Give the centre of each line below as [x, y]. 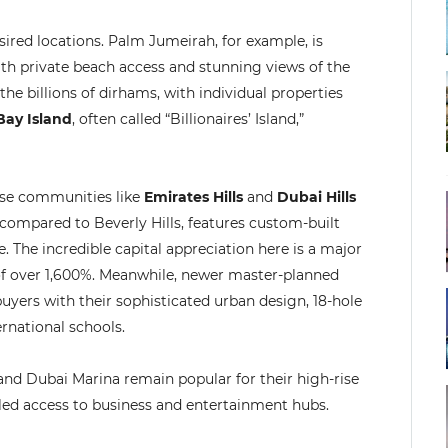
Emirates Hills [193, 197]
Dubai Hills [316, 197]
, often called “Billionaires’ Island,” [188, 119]
